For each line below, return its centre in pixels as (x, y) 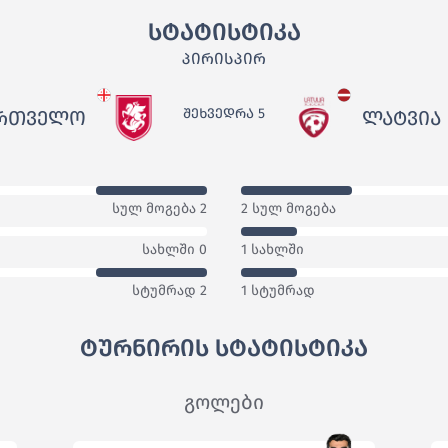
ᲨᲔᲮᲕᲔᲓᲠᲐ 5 (224, 114)
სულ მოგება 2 (159, 209)
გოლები (223, 402)
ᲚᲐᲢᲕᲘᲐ (401, 118)
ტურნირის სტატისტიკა (224, 348)
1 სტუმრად (278, 291)
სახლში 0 (174, 250)
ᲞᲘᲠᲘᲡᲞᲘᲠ (224, 58)
